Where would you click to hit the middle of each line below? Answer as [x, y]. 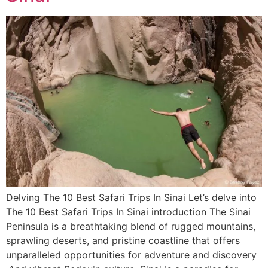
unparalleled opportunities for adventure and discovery [131, 255]
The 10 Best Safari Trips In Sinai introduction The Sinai [128, 212]
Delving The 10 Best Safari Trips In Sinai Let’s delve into [131, 198]
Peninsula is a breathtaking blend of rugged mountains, [131, 226]
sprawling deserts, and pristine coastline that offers [123, 241]
